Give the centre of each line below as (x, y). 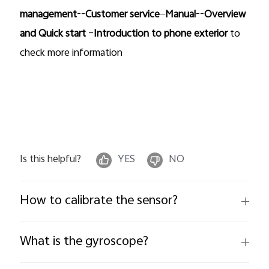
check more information (71, 53)
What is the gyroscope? (84, 242)
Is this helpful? (51, 159)
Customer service (123, 15)
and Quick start (54, 34)
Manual (181, 15)
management (49, 15)
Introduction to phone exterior (161, 34)
